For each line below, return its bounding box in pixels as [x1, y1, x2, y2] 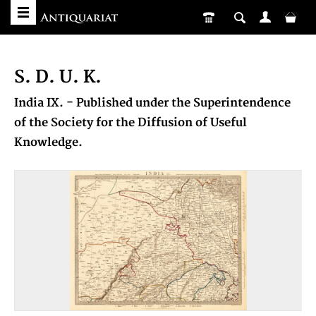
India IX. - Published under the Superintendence [14, 96, 291, 110]
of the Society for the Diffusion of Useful [14, 116, 247, 130]
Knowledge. [14, 135, 83, 150]
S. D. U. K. [14, 66, 102, 88]
